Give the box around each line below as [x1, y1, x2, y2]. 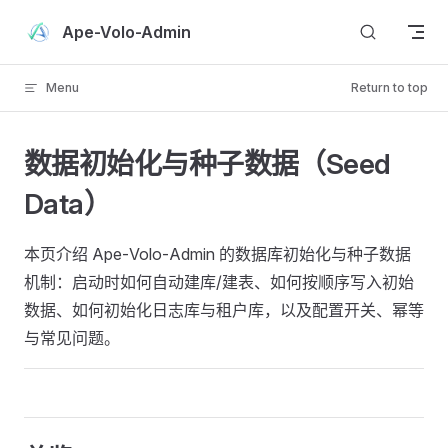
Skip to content [24, 17, 117, 32]
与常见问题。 [24, 328, 120, 348]
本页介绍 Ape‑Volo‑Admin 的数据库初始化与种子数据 [24, 244, 411, 264]
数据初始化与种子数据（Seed [24, 147, 391, 181]
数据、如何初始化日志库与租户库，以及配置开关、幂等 [24, 300, 424, 320]
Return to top [351, 80, 428, 95]
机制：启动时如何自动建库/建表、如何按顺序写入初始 [24, 272, 414, 292]
